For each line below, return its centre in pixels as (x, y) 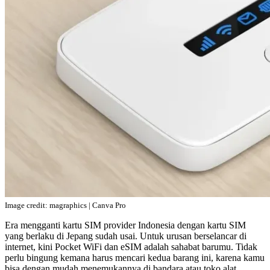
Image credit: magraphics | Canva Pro (65, 205)
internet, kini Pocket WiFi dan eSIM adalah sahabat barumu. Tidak (131, 246)
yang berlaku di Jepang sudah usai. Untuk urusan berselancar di (126, 236)
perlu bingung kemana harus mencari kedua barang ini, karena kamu (135, 257)
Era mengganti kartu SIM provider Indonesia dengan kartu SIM (125, 225)
